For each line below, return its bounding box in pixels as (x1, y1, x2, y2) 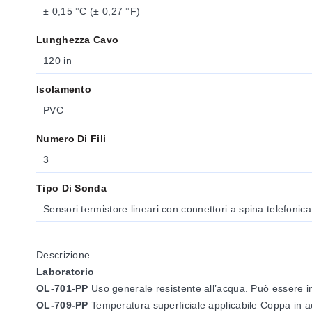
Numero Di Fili (36, 133, 107, 144)
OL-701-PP (36, 283, 88, 294)
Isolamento (36, 84, 91, 95)
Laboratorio (36, 266, 95, 277)
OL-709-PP (36, 299, 88, 311)
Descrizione (36, 249, 91, 260)
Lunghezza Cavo (36, 34, 119, 45)
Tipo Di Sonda (36, 182, 107, 194)
